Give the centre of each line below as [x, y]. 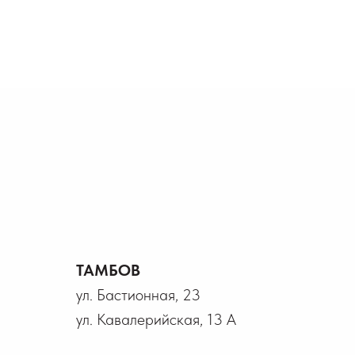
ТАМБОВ [108, 270]
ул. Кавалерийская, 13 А [156, 319]
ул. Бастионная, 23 [138, 295]
